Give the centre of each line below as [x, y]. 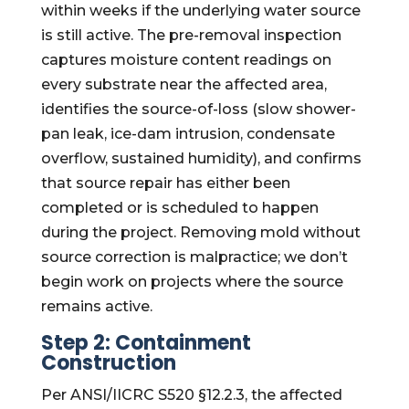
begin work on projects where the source [192, 282]
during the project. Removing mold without [200, 232]
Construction [108, 363]
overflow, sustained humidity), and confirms [201, 158]
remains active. [96, 306]
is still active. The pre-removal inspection [191, 35]
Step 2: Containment [146, 343]
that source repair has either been [165, 183]
